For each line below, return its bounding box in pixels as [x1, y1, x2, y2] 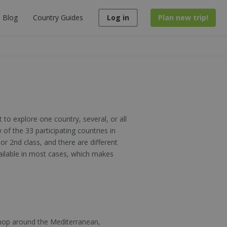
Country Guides [32, 13, 83, 22]
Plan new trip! [158, 13, 208, 22]
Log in [106, 13, 129, 22]
